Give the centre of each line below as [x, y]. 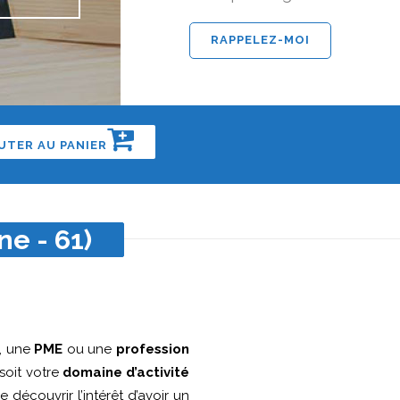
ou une [89, 349]
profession [153, 349]
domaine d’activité [126, 372]
